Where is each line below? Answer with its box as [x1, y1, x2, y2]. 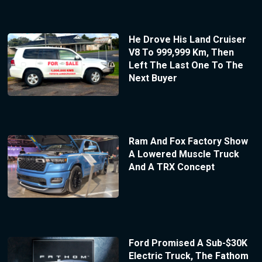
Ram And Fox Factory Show [128, 136, 248, 147]
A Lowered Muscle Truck [128, 149, 239, 160]
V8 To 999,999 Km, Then [128, 47, 234, 58]
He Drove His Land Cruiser [128, 34, 246, 46]
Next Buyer [128, 73, 177, 84]
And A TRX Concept [128, 161, 215, 173]
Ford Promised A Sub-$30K [128, 237, 247, 249]
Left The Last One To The [128, 60, 243, 71]
